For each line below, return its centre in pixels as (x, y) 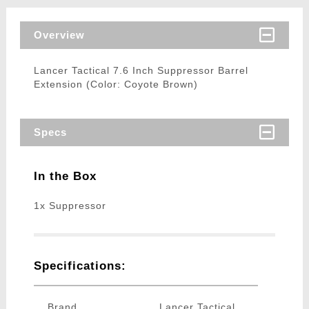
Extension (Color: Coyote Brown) (116, 84)
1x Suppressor (70, 206)
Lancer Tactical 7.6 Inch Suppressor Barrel (141, 71)
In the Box (65, 177)
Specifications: (80, 266)
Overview (59, 35)
